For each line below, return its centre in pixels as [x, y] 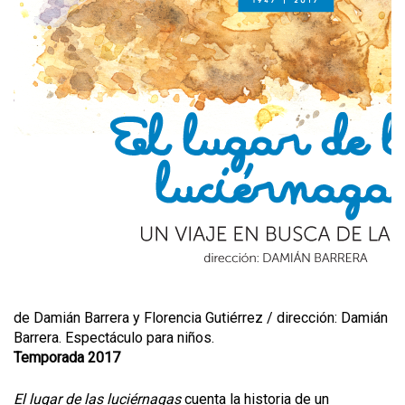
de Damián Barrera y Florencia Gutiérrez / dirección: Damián [201, 318]
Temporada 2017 [67, 358]
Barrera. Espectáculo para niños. [114, 338]
